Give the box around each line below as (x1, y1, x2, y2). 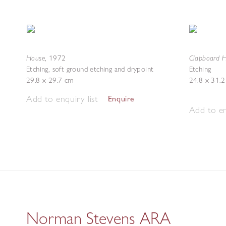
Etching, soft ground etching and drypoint (26, 65, 154, 74)
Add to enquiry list (26, 93, 98, 104)
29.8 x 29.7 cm (26, 76, 74, 85)
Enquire (107, 94, 135, 103)
